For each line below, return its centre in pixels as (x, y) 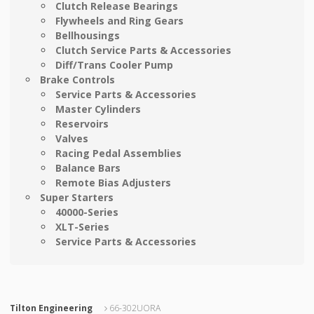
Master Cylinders (98, 109)
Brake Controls (77, 80)
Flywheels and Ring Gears (120, 21)
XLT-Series (83, 227)
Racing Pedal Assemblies (119, 153)
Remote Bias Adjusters (114, 183)
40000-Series (87, 212)
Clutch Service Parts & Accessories (144, 50)
